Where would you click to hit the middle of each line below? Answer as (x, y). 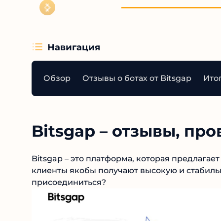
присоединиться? (69, 183)
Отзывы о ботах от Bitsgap (137, 78)
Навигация (74, 48)
